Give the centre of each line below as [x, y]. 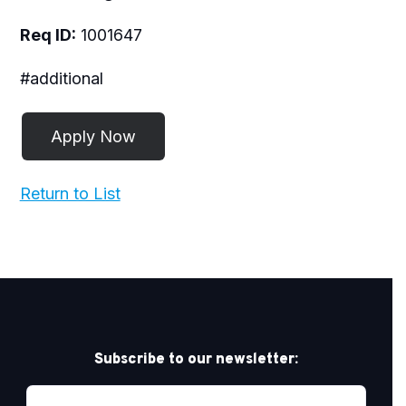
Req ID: [48, 34]
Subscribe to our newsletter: [196, 359]
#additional [61, 78]
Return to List [70, 193]
